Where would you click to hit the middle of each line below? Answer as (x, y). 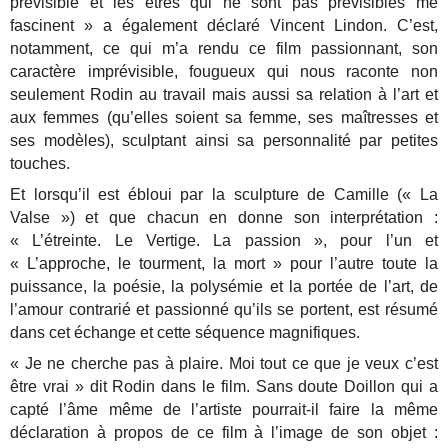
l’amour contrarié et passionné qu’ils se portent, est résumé (224, 310)
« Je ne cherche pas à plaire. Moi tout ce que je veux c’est (224, 364)
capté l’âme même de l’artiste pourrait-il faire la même (224, 410)
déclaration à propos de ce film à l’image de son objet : (224, 433)
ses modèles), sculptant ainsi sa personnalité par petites (224, 141)
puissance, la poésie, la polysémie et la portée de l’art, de (224, 287)
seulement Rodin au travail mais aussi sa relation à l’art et (224, 95)
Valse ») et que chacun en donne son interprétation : (224, 218)
